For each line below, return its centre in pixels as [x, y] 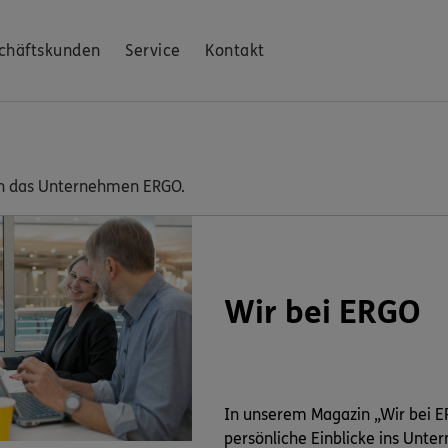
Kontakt [235, 50]
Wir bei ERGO [322, 313]
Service [153, 50]
